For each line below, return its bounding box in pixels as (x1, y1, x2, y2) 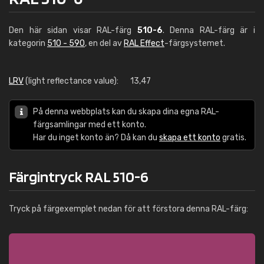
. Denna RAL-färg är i (162, 25, 256, 35)
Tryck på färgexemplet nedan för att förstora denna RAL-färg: (9, 204, 248, 214)
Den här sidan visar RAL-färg (9, 25, 137, 35)
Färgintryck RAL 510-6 (9, 167, 148, 186)
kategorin (9, 38, 47, 48)
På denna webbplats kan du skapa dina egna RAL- (33, 107, 219, 117)
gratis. (220, 133, 246, 143)
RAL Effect (124, 38, 164, 48)
